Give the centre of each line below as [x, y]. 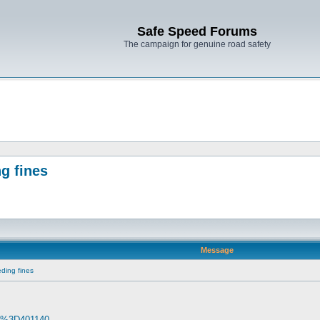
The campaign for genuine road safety [197, 44]
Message [217, 250]
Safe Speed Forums [197, 31]
